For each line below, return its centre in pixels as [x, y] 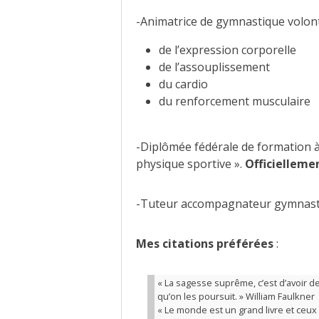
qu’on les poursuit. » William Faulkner [236, 296]
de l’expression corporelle [227, 50]
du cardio [183, 84]
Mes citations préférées [204, 244]
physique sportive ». [190, 164]
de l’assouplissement [214, 67]
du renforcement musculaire [234, 101]
